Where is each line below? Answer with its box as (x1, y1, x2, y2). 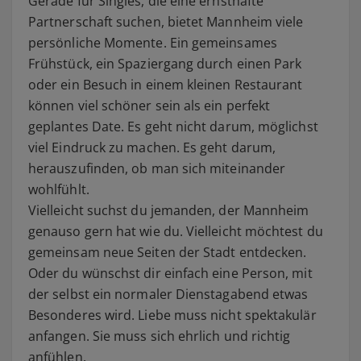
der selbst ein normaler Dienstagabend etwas (28, 284, 309, 303)
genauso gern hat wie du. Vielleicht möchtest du (28, 222, 323, 240)
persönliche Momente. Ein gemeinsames (28, 33, 277, 52)
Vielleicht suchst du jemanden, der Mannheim (28, 201, 309, 219)
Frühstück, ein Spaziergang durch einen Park (28, 54, 302, 73)
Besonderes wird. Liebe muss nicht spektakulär (28, 305, 317, 324)
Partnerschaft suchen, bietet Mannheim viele (28, 12, 304, 31)
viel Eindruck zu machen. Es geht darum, (28, 138, 276, 156)
